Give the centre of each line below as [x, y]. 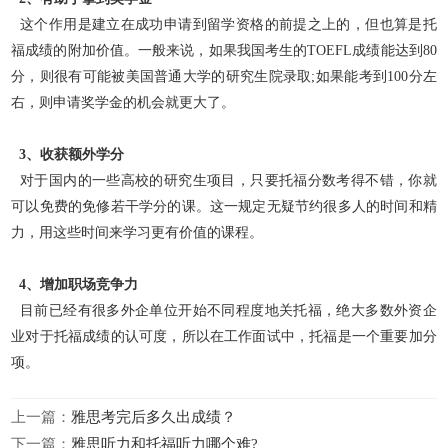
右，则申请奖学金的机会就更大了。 [123, 102]
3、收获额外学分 [68, 154]
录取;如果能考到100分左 [359, 76]
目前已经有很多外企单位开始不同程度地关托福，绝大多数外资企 [224, 310]
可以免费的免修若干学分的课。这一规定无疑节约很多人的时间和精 [224, 206]
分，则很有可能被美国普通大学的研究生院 [147, 76]
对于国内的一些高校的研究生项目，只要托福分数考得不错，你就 [224, 180]
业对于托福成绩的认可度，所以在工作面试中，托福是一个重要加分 [224, 336]
